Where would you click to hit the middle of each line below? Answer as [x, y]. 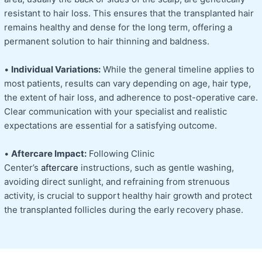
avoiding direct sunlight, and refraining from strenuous [117, 181]
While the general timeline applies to [177, 69]
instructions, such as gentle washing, [157, 167]
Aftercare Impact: [49, 153]
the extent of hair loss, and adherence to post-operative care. [131, 97]
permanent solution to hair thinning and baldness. [107, 41]
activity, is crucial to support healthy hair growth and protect [128, 195]
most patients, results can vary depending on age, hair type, [127, 83]
